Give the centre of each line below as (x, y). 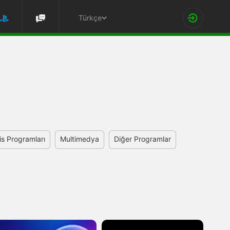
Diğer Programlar (142, 139)
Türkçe (90, 18)
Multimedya (80, 139)
